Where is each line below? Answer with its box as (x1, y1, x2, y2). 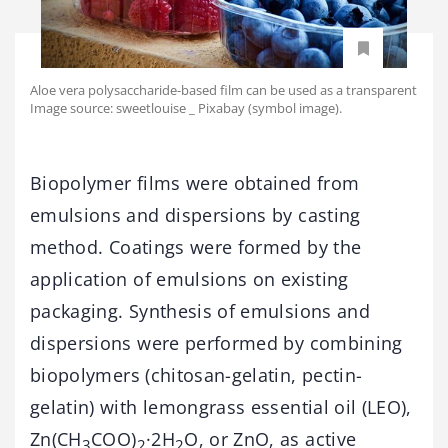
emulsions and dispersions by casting (30, 203, 361, 228)
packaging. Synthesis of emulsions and (30, 299, 370, 324)
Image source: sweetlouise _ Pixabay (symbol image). (30, 99, 342, 118)
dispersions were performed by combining (30, 331, 403, 356)
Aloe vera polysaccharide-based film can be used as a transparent (30, 81, 417, 100)
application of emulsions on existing (30, 267, 349, 292)
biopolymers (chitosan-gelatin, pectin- (30, 363, 363, 388)
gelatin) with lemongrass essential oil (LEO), (30, 395, 412, 420)
